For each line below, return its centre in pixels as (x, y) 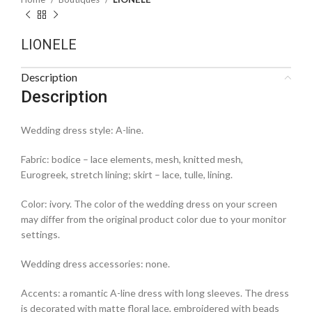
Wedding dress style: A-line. (82, 130)
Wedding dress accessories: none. (95, 264)
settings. (40, 234)
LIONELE (49, 45)
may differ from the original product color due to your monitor (154, 219)
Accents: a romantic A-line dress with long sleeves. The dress (155, 293)
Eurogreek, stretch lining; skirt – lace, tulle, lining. (127, 174)
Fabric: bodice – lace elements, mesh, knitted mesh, (132, 159)
